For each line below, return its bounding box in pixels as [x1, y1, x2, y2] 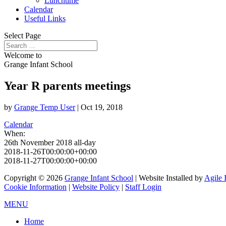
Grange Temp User [14, 102, 75, 111]
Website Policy [72, 182, 120, 191]
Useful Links [24, 14, 66, 23]
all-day [74, 138, 96, 147]
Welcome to [4, 51, 42, 60]
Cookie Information [4, 182, 67, 191]
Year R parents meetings [4, 79, 131, 92]
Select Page [4, 31, 41, 40]
